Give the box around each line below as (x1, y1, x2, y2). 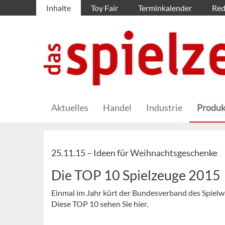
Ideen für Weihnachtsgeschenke (93, 147, 217, 159)
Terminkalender (138, 3, 192, 13)
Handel (103, 102, 132, 114)
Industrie (146, 102, 182, 114)
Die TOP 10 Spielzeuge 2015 (51, 167, 220, 184)
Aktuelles (51, 102, 88, 114)
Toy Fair (91, 3, 118, 13)
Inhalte (46, 3, 71, 13)
